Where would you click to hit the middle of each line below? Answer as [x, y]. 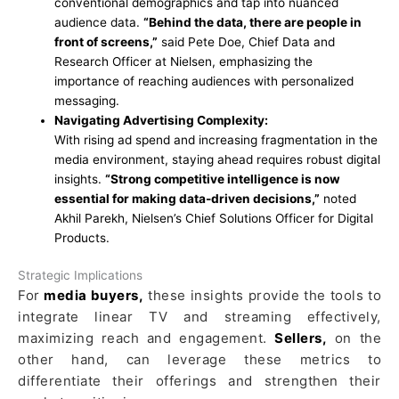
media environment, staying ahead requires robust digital [218, 159]
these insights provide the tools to [262, 296]
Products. [82, 237]
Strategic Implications [80, 276]
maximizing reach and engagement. [147, 338]
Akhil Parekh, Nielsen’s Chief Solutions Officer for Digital [214, 218]
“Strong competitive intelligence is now [223, 179]
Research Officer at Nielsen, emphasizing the [184, 61]
